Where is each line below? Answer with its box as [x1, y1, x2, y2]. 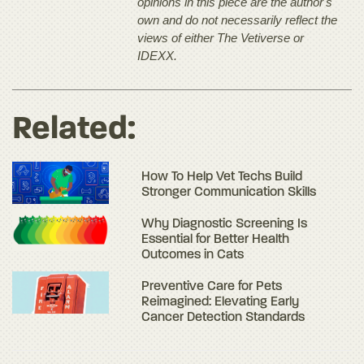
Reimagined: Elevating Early [141, 296, 300, 310]
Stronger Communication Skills [141, 186, 317, 200]
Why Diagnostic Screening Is [141, 218, 308, 232]
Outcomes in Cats [141, 249, 245, 262]
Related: [12, 114, 136, 147]
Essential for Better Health [141, 233, 290, 247]
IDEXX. [137, 49, 178, 63]
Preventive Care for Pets [141, 280, 283, 294]
